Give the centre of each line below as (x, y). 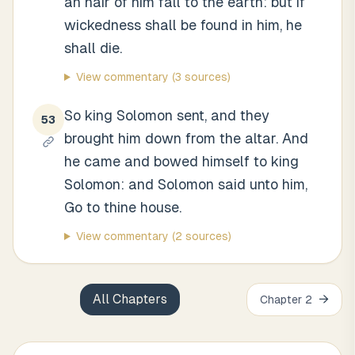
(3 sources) (199, 77)
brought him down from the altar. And (186, 138)
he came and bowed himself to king (181, 161)
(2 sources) (200, 236)
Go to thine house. (123, 207)
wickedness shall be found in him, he (183, 25)
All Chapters (130, 299)
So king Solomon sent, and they (167, 115)
